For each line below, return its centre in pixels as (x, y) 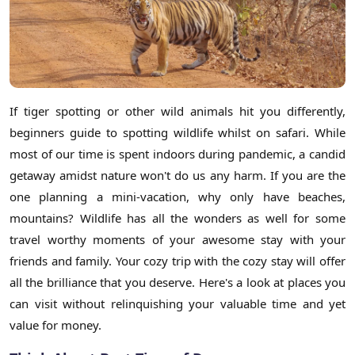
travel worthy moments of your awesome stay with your (177, 239)
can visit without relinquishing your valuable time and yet (177, 303)
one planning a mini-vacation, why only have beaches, (177, 196)
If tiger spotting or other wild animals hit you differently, (177, 111)
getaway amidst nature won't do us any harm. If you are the (177, 175)
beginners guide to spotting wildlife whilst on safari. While (177, 132)
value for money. (55, 324)
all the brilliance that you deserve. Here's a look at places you (177, 282)
